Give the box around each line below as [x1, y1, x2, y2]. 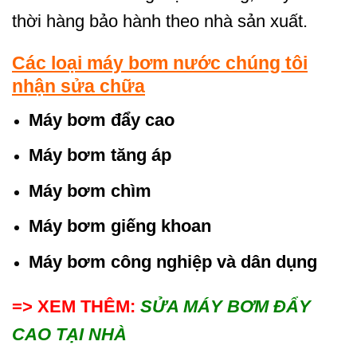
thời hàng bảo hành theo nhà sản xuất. [12, 11, 308, 32]
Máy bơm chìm [28, 180, 151, 201]
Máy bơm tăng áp [28, 145, 171, 166]
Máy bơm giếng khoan [28, 216, 211, 237]
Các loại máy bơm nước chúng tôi [12, 52, 308, 73]
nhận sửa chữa [12, 75, 145, 96]
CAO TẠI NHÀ [12, 324, 127, 344]
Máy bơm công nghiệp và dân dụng [28, 251, 317, 272]
